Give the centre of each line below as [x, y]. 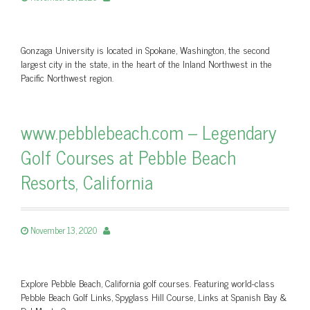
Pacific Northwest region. [67, 77]
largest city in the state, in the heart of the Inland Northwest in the [146, 63]
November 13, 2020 [64, 230]
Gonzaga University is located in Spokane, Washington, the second [145, 49]
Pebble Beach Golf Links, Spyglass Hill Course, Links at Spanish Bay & [154, 297]
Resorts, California [87, 182]
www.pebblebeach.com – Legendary [148, 132]
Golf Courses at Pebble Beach [128, 157]
